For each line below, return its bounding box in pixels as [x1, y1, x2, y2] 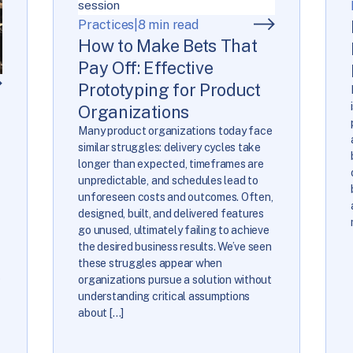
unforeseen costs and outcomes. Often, [78, 190, 273, 203]
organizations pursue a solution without [78, 273, 272, 286]
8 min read [137, 17, 199, 32]
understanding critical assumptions [78, 289, 251, 303]
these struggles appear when [78, 256, 222, 269]
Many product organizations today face [78, 124, 273, 137]
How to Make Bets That [78, 35, 258, 56]
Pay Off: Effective [78, 57, 214, 78]
